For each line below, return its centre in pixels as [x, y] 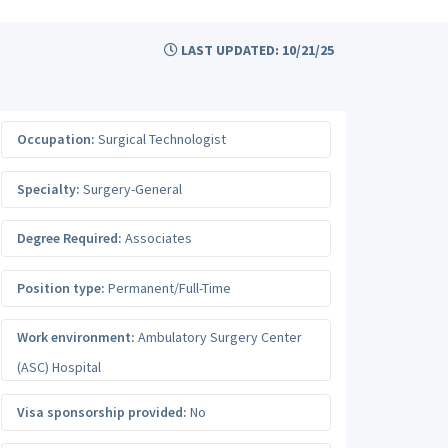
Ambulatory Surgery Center [218, 337]
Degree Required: [69, 238]
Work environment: [76, 337]
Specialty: [48, 188]
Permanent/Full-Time [168, 287]
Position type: [61, 287]
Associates [157, 238]
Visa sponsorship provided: [102, 411]
